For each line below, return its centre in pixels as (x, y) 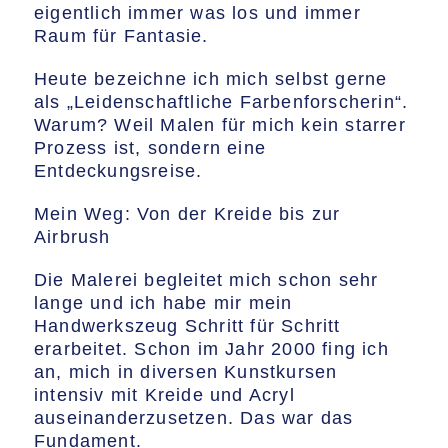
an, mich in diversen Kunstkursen (186, 372)
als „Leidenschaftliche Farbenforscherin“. (221, 102)
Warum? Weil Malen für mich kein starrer (220, 125)
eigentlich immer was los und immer (197, 13)
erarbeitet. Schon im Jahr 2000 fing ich (211, 349)
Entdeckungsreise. (118, 171)
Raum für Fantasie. (121, 36)
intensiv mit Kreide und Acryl (164, 395)
